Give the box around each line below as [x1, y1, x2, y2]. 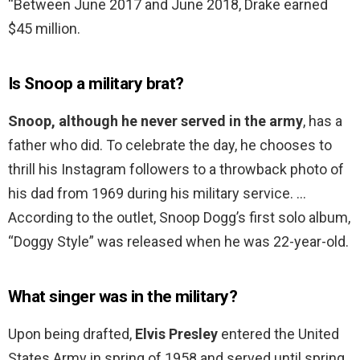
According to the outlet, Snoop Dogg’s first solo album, [8, 209, 350, 227]
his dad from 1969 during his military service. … [8, 185, 306, 202]
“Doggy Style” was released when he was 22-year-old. [8, 233, 349, 251]
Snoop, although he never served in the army [8, 112, 303, 130]
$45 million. [8, 20, 80, 38]
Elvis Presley [135, 325, 218, 343]
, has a [303, 112, 342, 130]
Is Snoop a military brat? [8, 74, 184, 94]
